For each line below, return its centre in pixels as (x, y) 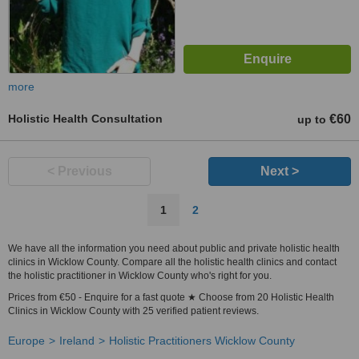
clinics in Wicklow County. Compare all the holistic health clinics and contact (172, 262)
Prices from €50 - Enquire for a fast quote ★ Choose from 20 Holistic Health (171, 297)
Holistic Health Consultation (85, 119)
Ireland (77, 341)
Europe (26, 341)
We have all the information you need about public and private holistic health (174, 248)
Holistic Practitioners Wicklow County (202, 341)
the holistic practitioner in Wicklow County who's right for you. (140, 276)
